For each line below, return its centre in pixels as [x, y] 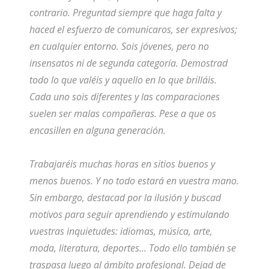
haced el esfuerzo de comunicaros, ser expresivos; [133, 30]
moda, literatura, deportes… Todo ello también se [132, 248]
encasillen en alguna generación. [97, 131]
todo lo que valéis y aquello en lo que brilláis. [123, 80]
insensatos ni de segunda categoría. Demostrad [128, 63]
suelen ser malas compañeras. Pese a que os [122, 114]
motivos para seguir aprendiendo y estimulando [129, 215]
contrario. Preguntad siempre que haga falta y [125, 13]
